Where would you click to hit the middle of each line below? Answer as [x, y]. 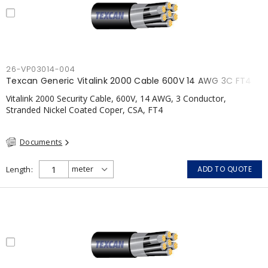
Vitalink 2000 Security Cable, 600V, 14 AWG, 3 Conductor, [116, 98]
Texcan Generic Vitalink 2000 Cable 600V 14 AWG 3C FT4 [129, 81]
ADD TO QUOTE [225, 169]
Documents [41, 142]
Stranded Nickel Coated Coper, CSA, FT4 [84, 110]
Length [18, 169]
